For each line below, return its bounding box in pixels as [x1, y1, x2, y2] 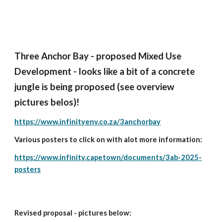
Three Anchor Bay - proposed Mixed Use [14, 51, 182, 61]
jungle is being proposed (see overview [14, 81, 175, 92]
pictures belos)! [14, 97, 80, 108]
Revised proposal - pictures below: [14, 209, 132, 217]
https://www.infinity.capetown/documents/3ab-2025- [14, 153, 202, 162]
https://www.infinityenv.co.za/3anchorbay [14, 117, 161, 126]
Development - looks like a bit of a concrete [14, 66, 195, 77]
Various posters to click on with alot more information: [14, 135, 203, 144]
